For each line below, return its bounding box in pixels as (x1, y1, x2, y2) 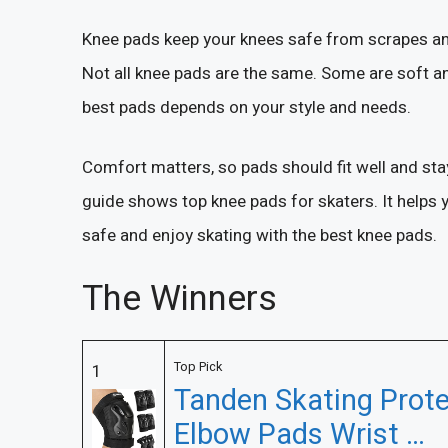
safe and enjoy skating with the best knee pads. (82, 222, 437, 248)
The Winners (82, 273, 277, 326)
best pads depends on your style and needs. (82, 95, 411, 121)
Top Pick (173, 358, 222, 377)
